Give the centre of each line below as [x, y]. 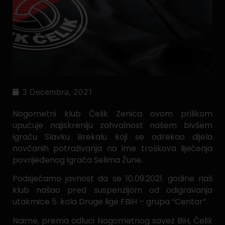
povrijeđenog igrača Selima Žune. [78, 160]
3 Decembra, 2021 [57, 92]
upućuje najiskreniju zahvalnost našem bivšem [113, 125]
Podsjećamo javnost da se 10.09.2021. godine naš [113, 179]
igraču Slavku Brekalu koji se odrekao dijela [113, 137]
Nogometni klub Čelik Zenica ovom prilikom [113, 114]
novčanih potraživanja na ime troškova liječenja [113, 148]
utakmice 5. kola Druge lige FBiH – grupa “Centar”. [110, 202]
